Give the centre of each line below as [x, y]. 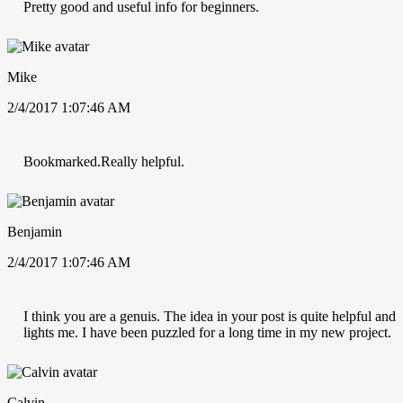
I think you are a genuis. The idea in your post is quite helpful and [210, 316]
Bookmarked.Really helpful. [104, 161]
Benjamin [35, 231]
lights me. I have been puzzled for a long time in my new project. [207, 332]
